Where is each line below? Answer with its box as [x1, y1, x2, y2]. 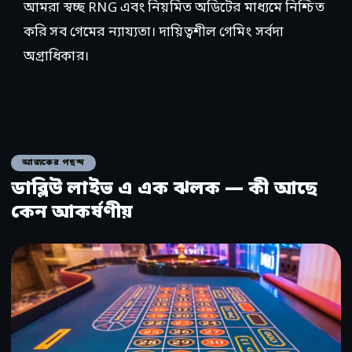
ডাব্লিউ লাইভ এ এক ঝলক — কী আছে [11, 177, 317, 203]
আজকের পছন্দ [22, 157, 85, 169]
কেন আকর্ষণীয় [11, 200, 133, 226]
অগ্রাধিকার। [24, 48, 89, 67]
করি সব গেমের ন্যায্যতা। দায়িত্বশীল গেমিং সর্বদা [24, 24, 284, 42]
